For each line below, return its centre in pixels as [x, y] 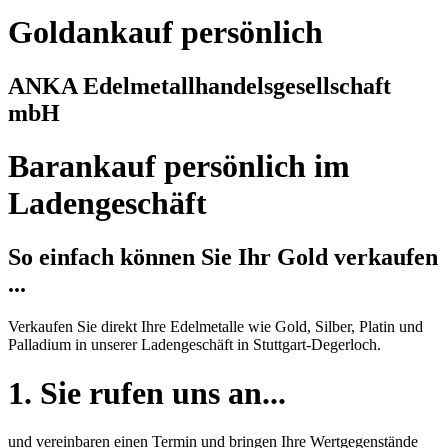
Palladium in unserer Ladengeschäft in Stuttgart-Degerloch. [194, 344]
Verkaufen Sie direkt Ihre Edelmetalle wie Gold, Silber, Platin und [215, 326]
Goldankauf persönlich [165, 32]
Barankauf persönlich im [179, 166]
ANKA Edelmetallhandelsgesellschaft [199, 85]
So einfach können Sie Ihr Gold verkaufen [223, 256]
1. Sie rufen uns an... [147, 392]
